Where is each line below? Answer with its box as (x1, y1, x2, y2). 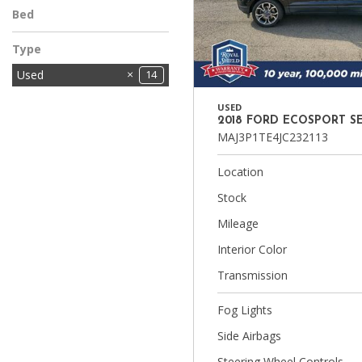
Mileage (217, 216, 259, 231)
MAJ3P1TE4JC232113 (217, 129, 328, 145)
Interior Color (217, 242, 287, 257)
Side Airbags (217, 328, 281, 343)
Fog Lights (217, 302, 272, 318)
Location (217, 164, 263, 179)
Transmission (217, 267, 288, 283)
